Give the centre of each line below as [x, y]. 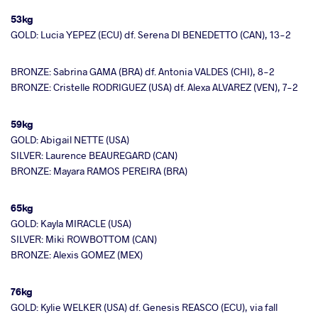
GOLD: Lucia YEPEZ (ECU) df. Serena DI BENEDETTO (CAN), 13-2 [151, 34]
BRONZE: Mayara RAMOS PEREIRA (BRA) [99, 170]
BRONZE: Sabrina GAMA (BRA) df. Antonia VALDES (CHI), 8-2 [143, 71]
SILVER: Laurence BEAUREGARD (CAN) [94, 155]
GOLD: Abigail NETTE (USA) [70, 139]
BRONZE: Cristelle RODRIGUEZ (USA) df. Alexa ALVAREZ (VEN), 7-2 [154, 87]
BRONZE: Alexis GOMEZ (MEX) [77, 254]
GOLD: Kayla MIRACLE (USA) [71, 223]
